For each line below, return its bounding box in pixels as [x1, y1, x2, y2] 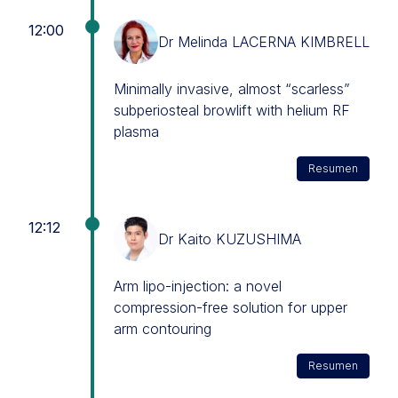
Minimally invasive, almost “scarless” [114, 80, 350, 98]
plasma [114, 123, 159, 140]
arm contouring [114, 320, 211, 338]
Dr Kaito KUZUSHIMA [158, 230, 301, 248]
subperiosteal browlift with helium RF [114, 101, 350, 119]
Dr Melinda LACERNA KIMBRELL [158, 33, 370, 51]
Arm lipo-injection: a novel [114, 277, 282, 295]
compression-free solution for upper [114, 298, 347, 316]
